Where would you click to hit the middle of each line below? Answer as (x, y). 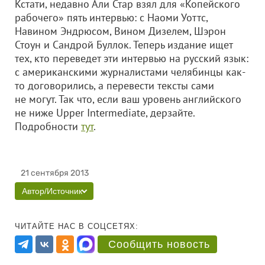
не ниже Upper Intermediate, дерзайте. (105, 113)
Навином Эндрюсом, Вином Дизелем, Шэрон (120, 31)
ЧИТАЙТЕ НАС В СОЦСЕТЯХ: (77, 226)
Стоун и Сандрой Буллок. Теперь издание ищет (124, 45)
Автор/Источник (52, 191)
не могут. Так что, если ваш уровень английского (128, 99)
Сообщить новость (159, 244)
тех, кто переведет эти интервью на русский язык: (132, 58)
